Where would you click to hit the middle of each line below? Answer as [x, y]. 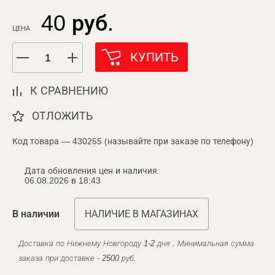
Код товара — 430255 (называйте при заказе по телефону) [133, 141]
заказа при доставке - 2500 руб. [77, 258]
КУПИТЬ [154, 57]
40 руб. [77, 23]
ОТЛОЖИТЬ [62, 116]
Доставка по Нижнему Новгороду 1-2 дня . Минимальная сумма [136, 243]
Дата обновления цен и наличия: [92, 171]
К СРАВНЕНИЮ [69, 91]
